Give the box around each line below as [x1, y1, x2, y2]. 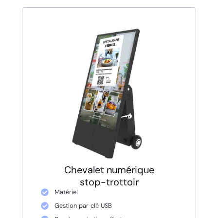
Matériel [54, 188, 78, 197]
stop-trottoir [79, 176, 139, 189]
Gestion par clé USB [54, 201, 112, 210]
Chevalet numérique [64, 163, 154, 177]
